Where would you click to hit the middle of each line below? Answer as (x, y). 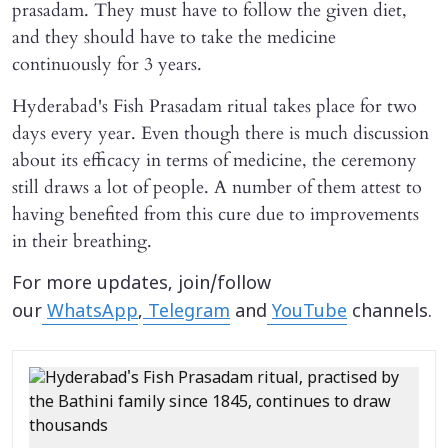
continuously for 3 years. (107, 64)
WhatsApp (92, 312)
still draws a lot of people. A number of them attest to (217, 187)
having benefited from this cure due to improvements (215, 214)
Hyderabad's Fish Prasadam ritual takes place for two (214, 106)
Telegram (186, 312)
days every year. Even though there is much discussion (220, 133)
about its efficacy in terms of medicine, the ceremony (214, 160)
